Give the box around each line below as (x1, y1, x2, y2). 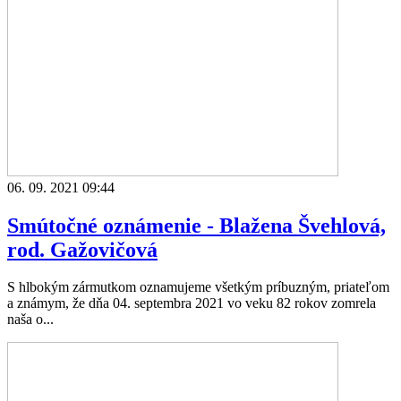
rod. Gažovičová (7, 237, 158, 261)
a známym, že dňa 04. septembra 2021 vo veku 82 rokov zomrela (7, 295, 376, 311)
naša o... (7, 311, 54, 328)
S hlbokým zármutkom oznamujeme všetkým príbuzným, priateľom (7, 279, 389, 295)
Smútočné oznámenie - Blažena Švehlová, (7, 213, 386, 237)
